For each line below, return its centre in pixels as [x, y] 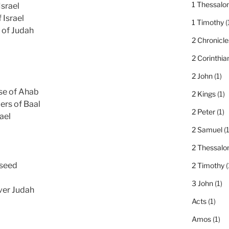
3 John [202, 184]
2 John [202, 76]
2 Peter [203, 112]
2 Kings [203, 94]
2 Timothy [208, 166]
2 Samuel [207, 130]
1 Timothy [208, 22]
